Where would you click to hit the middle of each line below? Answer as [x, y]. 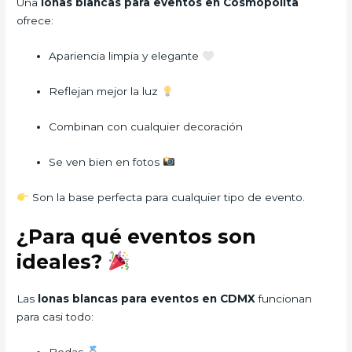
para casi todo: [55, 316]
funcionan [284, 298]
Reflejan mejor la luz [105, 92]
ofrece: [35, 21]
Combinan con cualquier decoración [146, 127]
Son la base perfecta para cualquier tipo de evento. [167, 197]
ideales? [62, 261]
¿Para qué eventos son [137, 236]
